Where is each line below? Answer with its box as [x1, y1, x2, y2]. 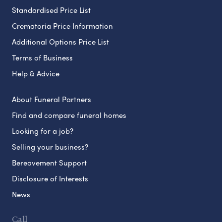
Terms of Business [12, 52, 73, 63]
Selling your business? [12, 141, 88, 153]
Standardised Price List [12, 4, 91, 16]
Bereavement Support [12, 157, 87, 168]
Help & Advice [12, 68, 59, 79]
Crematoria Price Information [12, 20, 113, 32]
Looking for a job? [12, 125, 73, 137]
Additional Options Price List [12, 36, 109, 48]
